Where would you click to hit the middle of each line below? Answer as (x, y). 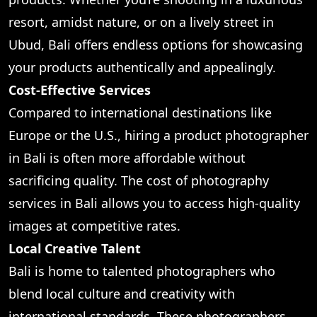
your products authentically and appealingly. (142, 67)
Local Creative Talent (75, 248)
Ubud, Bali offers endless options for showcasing (156, 44)
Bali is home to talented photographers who (142, 271)
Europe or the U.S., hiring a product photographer (158, 135)
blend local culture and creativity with (122, 293)
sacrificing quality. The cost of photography (139, 180)
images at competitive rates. (94, 225)
